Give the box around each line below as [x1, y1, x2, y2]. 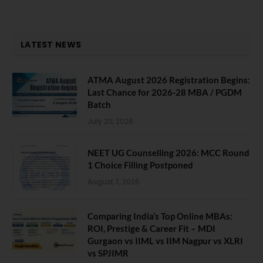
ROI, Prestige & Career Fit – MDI [87, 222, 215, 234]
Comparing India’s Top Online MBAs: [87, 210, 232, 221]
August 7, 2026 [87, 176, 140, 187]
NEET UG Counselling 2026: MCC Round [87, 147, 249, 158]
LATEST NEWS [21, 38, 82, 50]
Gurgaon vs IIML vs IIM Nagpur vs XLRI [87, 235, 243, 246]
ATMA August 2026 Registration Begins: [87, 74, 250, 85]
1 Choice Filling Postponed [87, 159, 193, 170]
